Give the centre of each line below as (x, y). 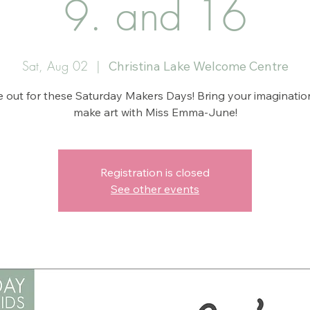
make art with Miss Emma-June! (155, 112)
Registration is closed (155, 172)
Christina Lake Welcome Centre (198, 66)
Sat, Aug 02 (55, 65)
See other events (155, 189)
